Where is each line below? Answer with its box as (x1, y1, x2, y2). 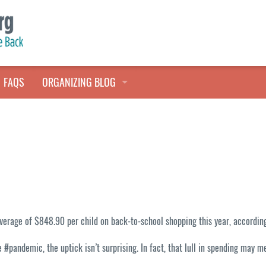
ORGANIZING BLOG (42, 75, 116, 90)
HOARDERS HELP (42, 173, 107, 188)
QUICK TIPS (42, 140, 87, 155)
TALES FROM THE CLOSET (42, 107, 138, 122)
